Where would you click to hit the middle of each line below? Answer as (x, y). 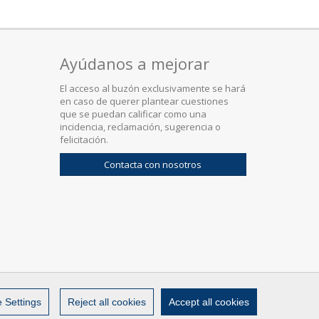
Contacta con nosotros (153, 164)
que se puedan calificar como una (133, 114)
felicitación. (84, 140)
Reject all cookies (107, 302)
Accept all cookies (209, 302)
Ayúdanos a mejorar (134, 63)
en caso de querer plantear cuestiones (144, 101)
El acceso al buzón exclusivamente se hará (152, 88)
